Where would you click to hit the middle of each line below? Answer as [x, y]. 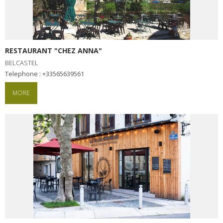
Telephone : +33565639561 [46, 73]
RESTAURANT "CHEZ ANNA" [54, 50]
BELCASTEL [22, 62]
